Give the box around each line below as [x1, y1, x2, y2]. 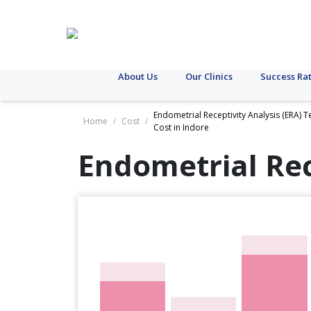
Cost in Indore [153, 121, 209, 133]
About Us [118, 70, 158, 83]
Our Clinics [185, 70, 233, 83]
